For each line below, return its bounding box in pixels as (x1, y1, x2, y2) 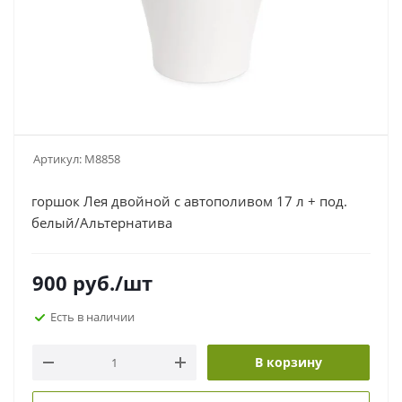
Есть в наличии (50, 308, 135, 325)
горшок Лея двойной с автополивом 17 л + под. (31, 192, 347, 210)
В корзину (255, 354, 322, 371)
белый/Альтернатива (31, 214, 172, 232)
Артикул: (33, 151, 82, 167)
